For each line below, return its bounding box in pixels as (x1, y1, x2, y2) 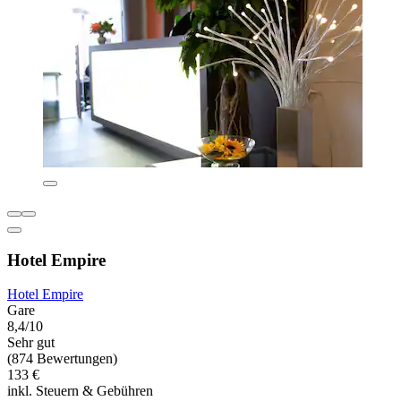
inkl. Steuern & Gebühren (7, 383, 153, 399)
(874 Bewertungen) (7, 351, 117, 367)
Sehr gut (7, 335, 55, 351)
